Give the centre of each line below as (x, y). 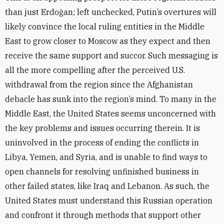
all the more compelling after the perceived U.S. (95, 70)
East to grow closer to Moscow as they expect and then (108, 41)
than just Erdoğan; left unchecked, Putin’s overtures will (111, 12)
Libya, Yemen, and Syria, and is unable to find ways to (106, 157)
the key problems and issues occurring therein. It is (102, 128)
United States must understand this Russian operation (109, 200)
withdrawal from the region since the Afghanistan (99, 84)
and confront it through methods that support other (103, 215)
